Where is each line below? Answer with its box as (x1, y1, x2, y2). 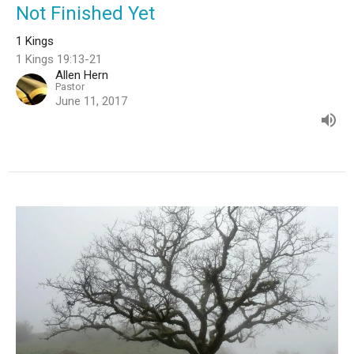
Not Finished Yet (16, 2, 155, 24)
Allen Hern (55, 67, 108, 82)
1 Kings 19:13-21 (16, 51, 102, 66)
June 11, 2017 (55, 93, 127, 108)
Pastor (55, 80, 85, 92)
